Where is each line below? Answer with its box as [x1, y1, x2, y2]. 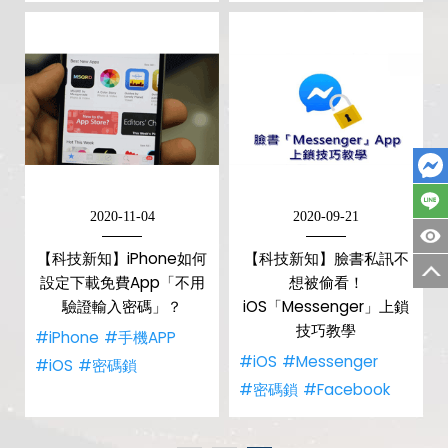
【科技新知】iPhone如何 [37, 248, 207, 269]
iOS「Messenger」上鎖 [243, 296, 409, 317]
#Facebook [303, 379, 390, 400]
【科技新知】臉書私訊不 [243, 248, 409, 269]
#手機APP [104, 327, 176, 348]
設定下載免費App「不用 [39, 272, 205, 293]
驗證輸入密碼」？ [62, 296, 182, 317]
